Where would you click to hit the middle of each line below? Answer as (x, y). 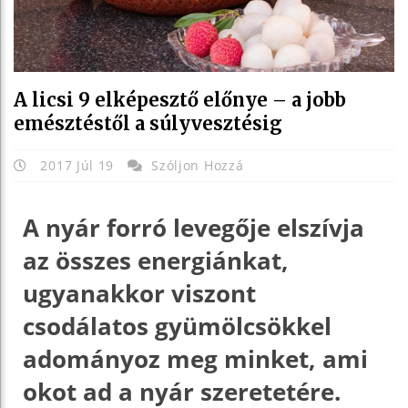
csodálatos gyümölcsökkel (177, 326)
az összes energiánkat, (156, 260)
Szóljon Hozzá (198, 165)
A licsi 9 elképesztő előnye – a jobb (180, 99)
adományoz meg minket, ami (195, 358)
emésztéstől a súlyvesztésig (148, 123)
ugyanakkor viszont (139, 293)
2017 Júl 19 (77, 165)
